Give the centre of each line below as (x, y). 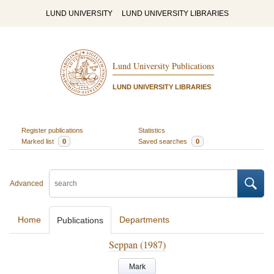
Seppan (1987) (137, 244)
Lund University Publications (163, 66)
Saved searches (164, 141)
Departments (144, 220)
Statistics (152, 130)
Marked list (38, 141)
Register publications (52, 130)
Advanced (27, 183)
